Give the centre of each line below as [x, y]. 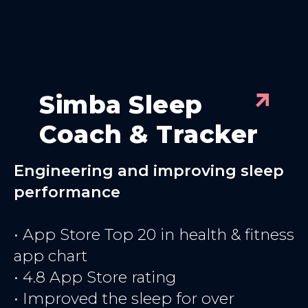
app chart [51, 255]
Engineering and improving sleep [149, 170]
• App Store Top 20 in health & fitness [154, 234]
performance [67, 191]
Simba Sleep [121, 104]
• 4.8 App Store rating [95, 277]
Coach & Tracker [149, 134]
